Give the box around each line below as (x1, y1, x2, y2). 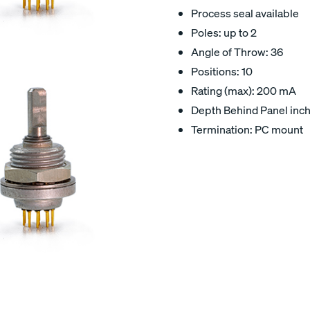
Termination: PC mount (191, 122, 303, 137)
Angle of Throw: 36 (191, 44, 283, 60)
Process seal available (191, 6, 299, 21)
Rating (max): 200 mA (191, 83, 296, 98)
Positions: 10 (191, 64, 253, 79)
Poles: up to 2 (191, 25, 257, 40)
